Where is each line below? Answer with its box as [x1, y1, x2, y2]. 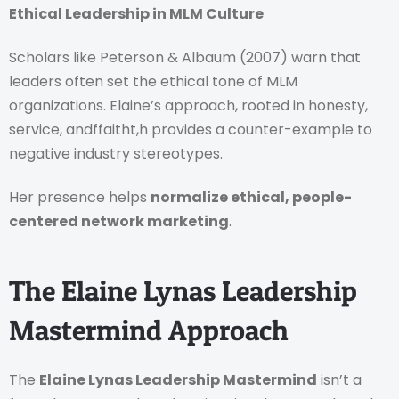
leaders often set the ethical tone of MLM [9, 71, 297, 93]
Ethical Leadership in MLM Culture [9, 3, 264, 24]
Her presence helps [9, 187, 151, 208]
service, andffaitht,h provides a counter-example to [9, 119, 372, 141]
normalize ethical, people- [151, 187, 352, 208]
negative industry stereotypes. [9, 143, 223, 165]
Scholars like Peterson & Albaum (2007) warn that [9, 47, 361, 69]
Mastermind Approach [9, 312, 289, 347]
